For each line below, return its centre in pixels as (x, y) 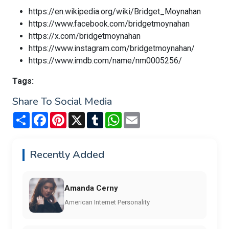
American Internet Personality (107, 202)
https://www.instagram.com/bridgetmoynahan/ (112, 49)
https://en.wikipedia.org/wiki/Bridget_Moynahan (115, 12)
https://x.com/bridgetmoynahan (85, 36)
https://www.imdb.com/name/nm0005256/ (105, 61)
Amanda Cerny (91, 188)
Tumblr (115, 116)
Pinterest (83, 116)
